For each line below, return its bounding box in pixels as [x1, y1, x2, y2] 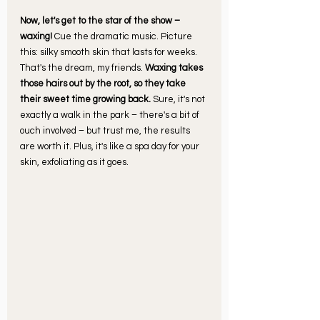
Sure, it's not [151, 94, 207, 104]
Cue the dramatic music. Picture [54, 31, 194, 41]
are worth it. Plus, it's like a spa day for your [20, 141, 201, 151]
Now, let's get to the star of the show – [20, 15, 182, 26]
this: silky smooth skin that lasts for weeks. [20, 46, 199, 57]
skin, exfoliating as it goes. [20, 156, 129, 167]
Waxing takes [145, 62, 205, 73]
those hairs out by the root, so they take [20, 78, 188, 89]
